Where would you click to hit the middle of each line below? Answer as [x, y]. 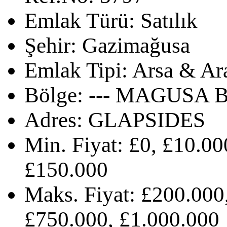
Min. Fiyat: [74, 144]
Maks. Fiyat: [80, 194]
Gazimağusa [136, 45]
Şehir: [50, 45]
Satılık [169, 20]
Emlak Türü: [80, 20]
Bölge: [54, 95]
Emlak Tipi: [76, 70]
